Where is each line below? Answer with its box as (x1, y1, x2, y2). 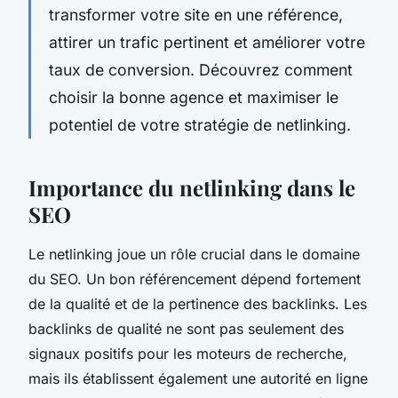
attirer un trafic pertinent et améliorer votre (49, 32, 365, 52)
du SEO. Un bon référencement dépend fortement (28, 269, 361, 288)
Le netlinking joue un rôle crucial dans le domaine (28, 244, 360, 263)
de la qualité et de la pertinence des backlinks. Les (28, 294, 367, 313)
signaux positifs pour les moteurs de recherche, (28, 344, 347, 362)
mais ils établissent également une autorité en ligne (28, 369, 368, 387)
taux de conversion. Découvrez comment (49, 60, 353, 79)
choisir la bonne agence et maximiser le (49, 87, 338, 107)
